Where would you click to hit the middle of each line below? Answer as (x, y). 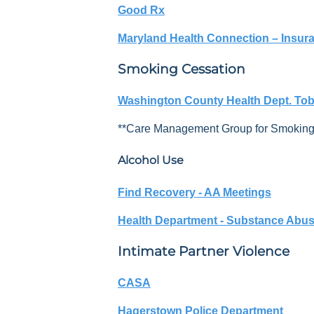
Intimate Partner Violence (204, 252)
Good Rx (141, 10)
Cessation (213, 69)
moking (152, 69)
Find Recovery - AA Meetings (194, 192)
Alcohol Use (151, 161)
